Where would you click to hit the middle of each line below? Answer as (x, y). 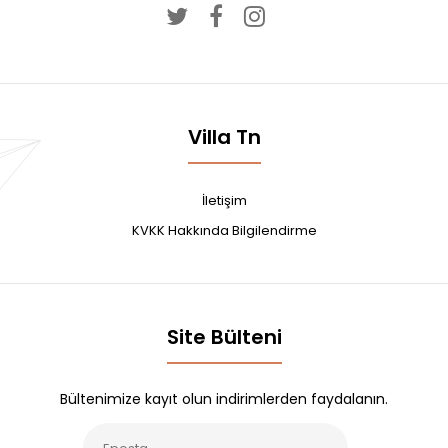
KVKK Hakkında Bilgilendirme (224, 230)
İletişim (224, 200)
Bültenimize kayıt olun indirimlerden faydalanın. (224, 399)
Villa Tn (224, 137)
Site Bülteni (224, 337)
